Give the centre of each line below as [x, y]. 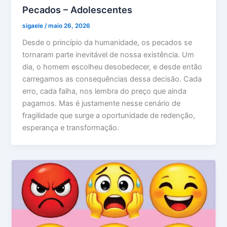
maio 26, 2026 [69, 26]
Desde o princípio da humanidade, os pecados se [107, 43]
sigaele [34, 26]
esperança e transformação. [71, 128]
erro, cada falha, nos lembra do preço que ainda [105, 91]
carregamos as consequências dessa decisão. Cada [112, 79]
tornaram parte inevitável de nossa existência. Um [108, 55]
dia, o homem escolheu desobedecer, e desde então [112, 67]
